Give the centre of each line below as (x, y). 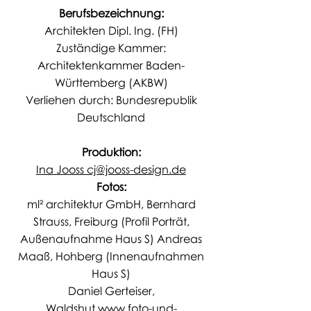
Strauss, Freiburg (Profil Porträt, (111, 221)
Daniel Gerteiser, (111, 291)
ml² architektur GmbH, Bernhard (111, 204)
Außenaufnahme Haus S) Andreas (111, 239)
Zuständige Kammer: (111, 48)
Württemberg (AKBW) (111, 83)
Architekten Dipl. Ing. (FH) (111, 31)
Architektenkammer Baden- (111, 65)
